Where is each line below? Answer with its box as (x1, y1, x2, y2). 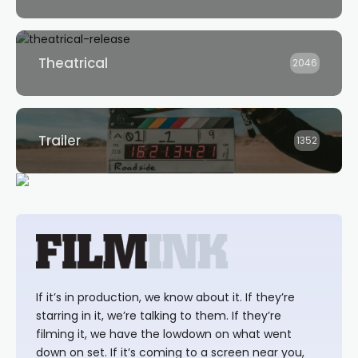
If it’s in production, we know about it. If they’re (36, 289, 295, 305)
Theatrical (38, 54, 108, 73)
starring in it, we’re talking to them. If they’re (36, 308, 281, 324)
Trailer (38, 131, 81, 150)
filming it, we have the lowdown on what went (36, 326, 292, 342)
